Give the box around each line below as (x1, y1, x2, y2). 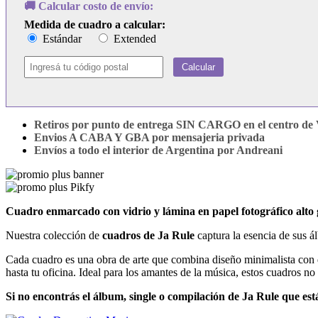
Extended (111, 32, 156, 45)
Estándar (40, 32, 82, 45)
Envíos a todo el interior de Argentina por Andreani (34, 143, 283, 156)
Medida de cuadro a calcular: (24, 18, 165, 31)
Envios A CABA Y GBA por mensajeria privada (34, 131, 265, 143)
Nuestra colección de (6, 229, 102, 241)
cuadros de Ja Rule (102, 229, 194, 241)
